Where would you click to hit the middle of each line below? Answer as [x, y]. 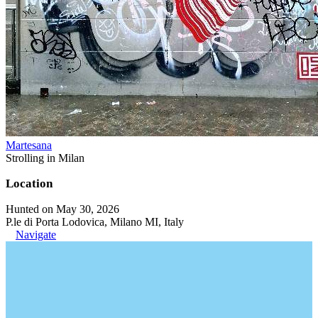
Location [29, 183]
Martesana [29, 145]
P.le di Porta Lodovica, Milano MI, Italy [95, 221]
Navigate [36, 234]
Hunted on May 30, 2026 [62, 209]
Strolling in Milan [45, 158]
